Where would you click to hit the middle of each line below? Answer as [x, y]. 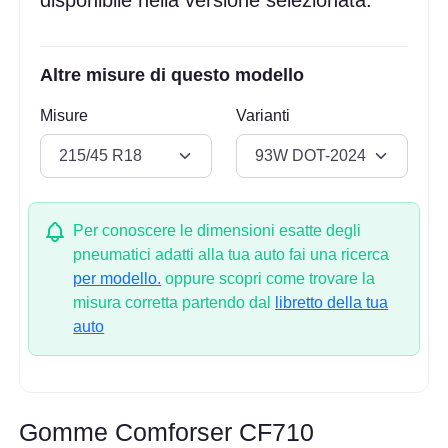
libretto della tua [332, 303]
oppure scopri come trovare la [268, 279]
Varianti [263, 115]
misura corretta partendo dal [174, 303]
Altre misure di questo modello [172, 74]
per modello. [117, 279]
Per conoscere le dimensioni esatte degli [217, 231]
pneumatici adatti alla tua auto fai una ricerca [231, 255]
